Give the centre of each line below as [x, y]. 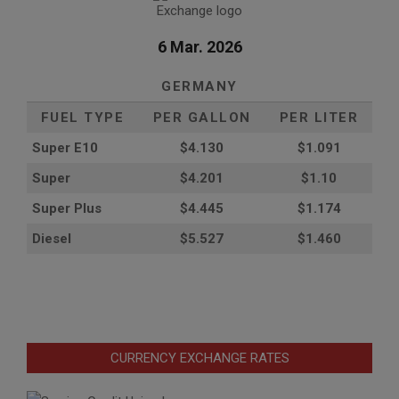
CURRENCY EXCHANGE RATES [199, 358]
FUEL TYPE [82, 117]
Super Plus [67, 208]
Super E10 [65, 147]
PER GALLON [202, 117]
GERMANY [199, 86]
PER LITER [319, 117]
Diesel [52, 238]
